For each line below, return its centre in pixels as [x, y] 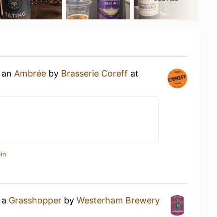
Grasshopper [35, 200]
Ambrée [30, 73]
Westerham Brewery [118, 200]
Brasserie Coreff [94, 73]
